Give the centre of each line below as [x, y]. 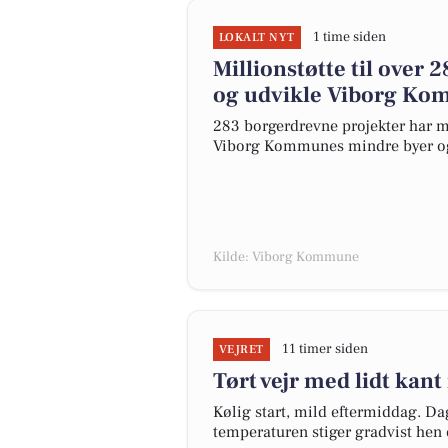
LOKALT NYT [257, 37]
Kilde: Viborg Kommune [286, 257]
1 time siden [349, 37]
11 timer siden [324, 349]
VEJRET [241, 349]
